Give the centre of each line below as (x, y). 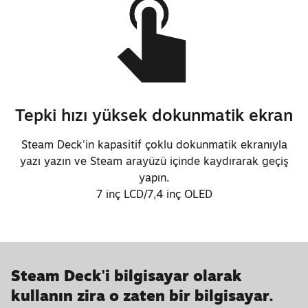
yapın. (154, 177)
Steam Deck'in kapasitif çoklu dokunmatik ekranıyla (154, 144)
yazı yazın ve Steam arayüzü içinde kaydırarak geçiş (154, 161)
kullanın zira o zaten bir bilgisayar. (143, 296)
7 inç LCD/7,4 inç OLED (154, 194)
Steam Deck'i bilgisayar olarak (127, 276)
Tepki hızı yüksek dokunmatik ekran (154, 115)
